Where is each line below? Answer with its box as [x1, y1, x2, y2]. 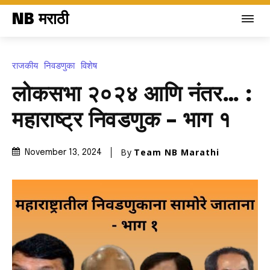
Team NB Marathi [134, 146, 219, 158]
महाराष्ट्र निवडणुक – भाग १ [12, 110, 231, 132]
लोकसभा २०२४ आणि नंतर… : [12, 84, 253, 106]
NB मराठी [12, 11, 69, 28]
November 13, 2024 [25, 148, 102, 157]
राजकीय [12, 59, 38, 72]
